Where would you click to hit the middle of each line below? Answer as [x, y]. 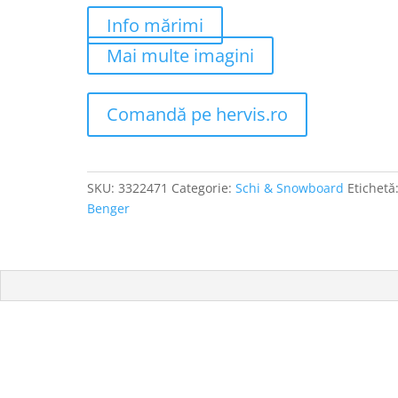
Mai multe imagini [181, 55]
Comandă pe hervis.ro [198, 114]
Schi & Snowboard [290, 187]
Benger [109, 208]
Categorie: [204, 187]
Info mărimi [155, 25]
